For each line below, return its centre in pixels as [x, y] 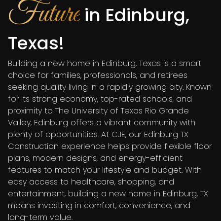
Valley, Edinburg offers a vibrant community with [102, 122]
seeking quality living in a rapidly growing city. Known [110, 87]
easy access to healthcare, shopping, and [91, 182]
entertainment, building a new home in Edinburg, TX [108, 193]
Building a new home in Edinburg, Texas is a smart [105, 63]
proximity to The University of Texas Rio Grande [98, 110]
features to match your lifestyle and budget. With [105, 170]
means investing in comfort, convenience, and [99, 205]
